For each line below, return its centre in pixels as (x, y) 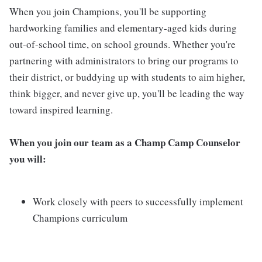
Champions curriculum (80, 218)
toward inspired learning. (61, 110)
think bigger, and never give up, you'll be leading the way (127, 93)
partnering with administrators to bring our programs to (124, 61)
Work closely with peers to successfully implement (138, 201)
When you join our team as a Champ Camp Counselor (125, 142)
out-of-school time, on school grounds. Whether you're (123, 44)
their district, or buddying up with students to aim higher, (127, 77)
